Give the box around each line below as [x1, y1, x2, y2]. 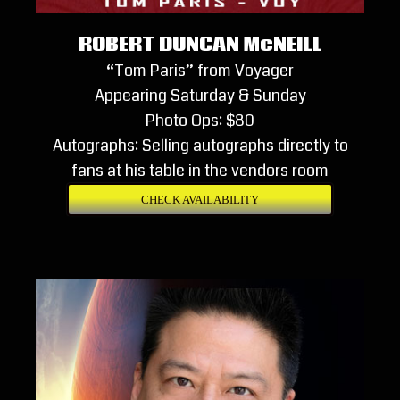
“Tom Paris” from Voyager [106, 59, 294, 83]
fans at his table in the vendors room [71, 159, 329, 183]
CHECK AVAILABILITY [141, 193, 259, 207]
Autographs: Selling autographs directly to [52, 134, 348, 158]
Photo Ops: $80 [146, 109, 254, 133]
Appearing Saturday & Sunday [94, 84, 306, 108]
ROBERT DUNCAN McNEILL [78, 32, 322, 59]
